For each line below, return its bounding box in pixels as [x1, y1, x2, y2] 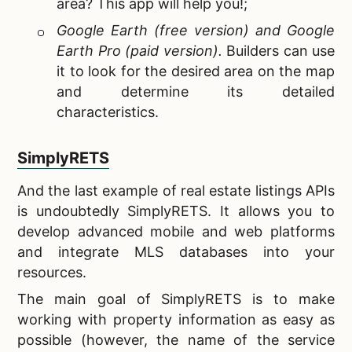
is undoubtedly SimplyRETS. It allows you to [17, 203, 335, 220]
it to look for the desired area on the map [57, 63, 335, 80]
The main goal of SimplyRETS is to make [17, 291, 335, 308]
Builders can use [226, 42, 335, 60]
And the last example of [17, 182, 181, 200]
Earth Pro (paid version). [57, 42, 226, 60]
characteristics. [57, 104, 159, 121]
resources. [17, 264, 86, 281]
